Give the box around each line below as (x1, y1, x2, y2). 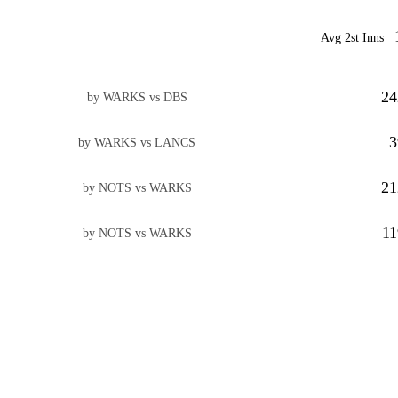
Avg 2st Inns (321, 31, 385, 44)
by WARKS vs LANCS (78, 135, 196, 149)
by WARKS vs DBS (86, 90, 187, 104)
